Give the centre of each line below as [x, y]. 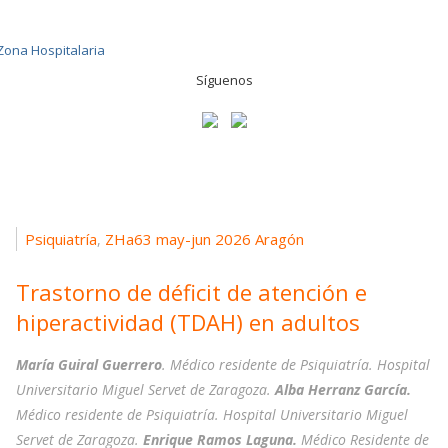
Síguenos [224, 80]
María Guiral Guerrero [89, 365]
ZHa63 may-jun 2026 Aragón [204, 239]
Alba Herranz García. [343, 390]
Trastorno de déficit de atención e [191, 292]
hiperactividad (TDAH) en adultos [188, 322]
